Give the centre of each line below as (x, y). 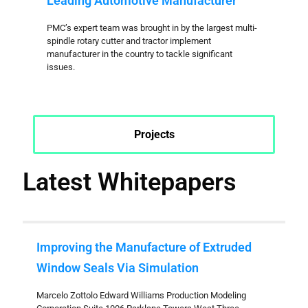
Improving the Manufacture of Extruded (144, 247)
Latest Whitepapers (130, 182)
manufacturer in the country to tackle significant (140, 54)
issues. (61, 67)
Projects (154, 134)
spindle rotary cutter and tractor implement (129, 41)
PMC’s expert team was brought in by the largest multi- (152, 28)
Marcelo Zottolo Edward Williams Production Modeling (141, 295)
